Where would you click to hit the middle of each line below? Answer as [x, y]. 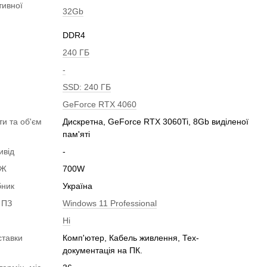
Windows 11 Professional [110, 203]
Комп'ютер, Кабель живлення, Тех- [131, 238]
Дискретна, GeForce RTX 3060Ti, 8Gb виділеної [156, 122]
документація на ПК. [103, 250]
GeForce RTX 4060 [100, 104]
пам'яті [77, 134]
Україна [78, 186]
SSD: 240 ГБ [87, 87]
